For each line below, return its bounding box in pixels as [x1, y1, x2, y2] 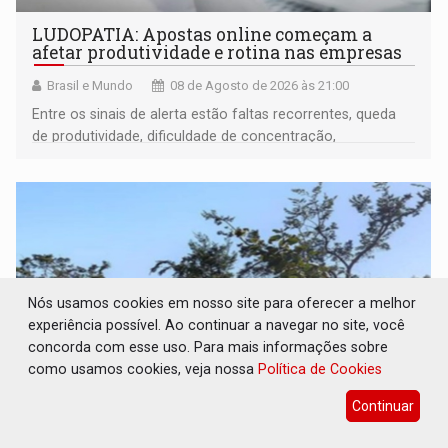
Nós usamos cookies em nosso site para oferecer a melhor [28, 294, 417, 311]
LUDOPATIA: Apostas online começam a [32, 22, 373, 46]
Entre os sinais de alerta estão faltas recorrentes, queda [32, 105, 397, 122]
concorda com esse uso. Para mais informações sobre [28, 338, 389, 355]
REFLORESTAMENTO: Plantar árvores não [32, 416, 390, 440]
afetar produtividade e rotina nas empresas [32, 40, 403, 64]
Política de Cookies [258, 360, 383, 377]
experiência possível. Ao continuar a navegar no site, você [28, 316, 406, 333]
